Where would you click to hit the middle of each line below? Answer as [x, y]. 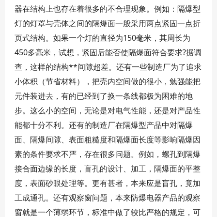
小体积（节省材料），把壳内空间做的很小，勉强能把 [108, 81]
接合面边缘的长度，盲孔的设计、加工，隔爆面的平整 [108, 169]
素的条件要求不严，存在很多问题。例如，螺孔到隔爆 [108, 154]
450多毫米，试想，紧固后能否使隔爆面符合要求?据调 [108, 52]
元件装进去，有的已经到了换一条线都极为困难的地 [104, 96]
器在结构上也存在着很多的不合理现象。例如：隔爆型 [108, 9]
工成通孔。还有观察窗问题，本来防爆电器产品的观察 [108, 198]
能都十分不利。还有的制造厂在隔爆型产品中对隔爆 [104, 125]
